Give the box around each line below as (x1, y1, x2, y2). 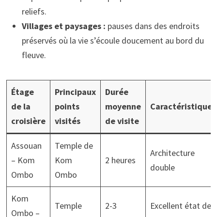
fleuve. (21, 49, 46, 61)
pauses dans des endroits (105, 20, 200, 31)
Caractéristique (150, 101, 212, 112)
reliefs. (21, 6, 46, 17)
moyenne (105, 101, 141, 112)
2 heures (105, 155, 136, 166)
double (150, 162, 175, 173)
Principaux (54, 86, 96, 97)
